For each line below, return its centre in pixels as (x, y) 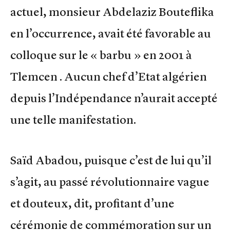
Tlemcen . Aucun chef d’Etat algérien (109, 77)
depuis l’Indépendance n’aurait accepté (114, 98)
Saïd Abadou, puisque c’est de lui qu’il (111, 160)
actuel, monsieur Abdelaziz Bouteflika (112, 12)
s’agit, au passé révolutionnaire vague (110, 182)
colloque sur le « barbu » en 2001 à (101, 55)
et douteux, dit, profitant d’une (92, 204)
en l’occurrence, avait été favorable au (111, 34)
